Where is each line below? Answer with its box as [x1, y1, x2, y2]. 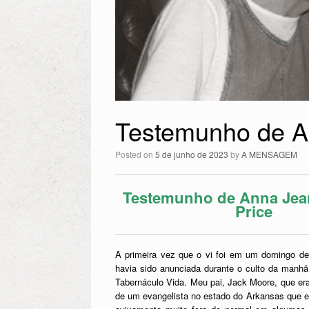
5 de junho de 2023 [155, 148, 228, 161]
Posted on [121, 148, 155, 161]
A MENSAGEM [241, 148, 297, 161]
